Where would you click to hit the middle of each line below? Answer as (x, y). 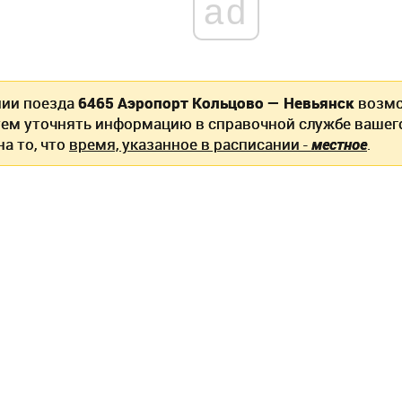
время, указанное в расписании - (190, 144)
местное (339, 144)
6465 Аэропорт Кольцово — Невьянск (216, 103)
